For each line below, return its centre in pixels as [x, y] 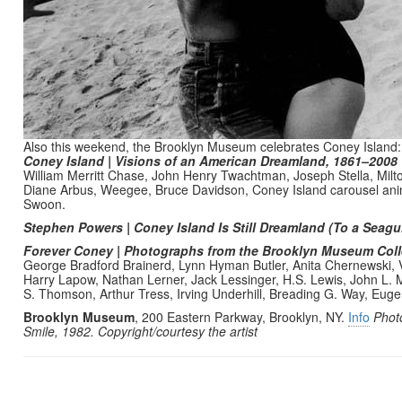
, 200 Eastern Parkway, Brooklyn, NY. [241, 317]
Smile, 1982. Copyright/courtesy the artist [140, 331]
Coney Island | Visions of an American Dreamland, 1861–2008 [210, 161]
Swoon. [46, 204]
